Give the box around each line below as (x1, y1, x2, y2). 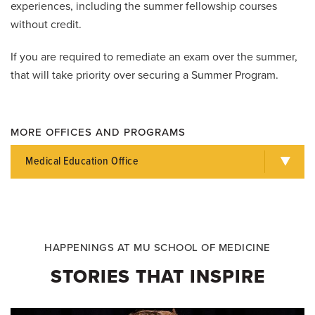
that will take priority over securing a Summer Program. (11, 68, 278, 83)
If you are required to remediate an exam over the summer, (11, 50, 297, 65)
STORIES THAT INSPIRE (50, 266, 265, 288)
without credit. (11, 18, 82, 32)
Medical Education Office (25, 154, 139, 169)
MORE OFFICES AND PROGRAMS (11, 126, 186, 139)
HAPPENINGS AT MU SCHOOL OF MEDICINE (44, 241, 271, 255)
